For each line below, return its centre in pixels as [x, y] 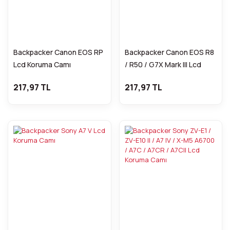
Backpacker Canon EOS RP [58, 52]
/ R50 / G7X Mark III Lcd [163, 64]
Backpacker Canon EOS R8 [169, 52]
